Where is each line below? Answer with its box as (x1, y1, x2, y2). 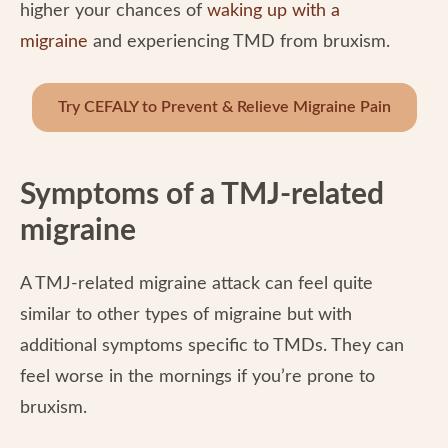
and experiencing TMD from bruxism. (88, 32, 390, 51)
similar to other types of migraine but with (20, 305, 352, 324)
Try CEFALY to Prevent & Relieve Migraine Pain (57, 98, 391, 115)
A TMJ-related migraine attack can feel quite (20, 274, 373, 293)
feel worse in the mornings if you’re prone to (20, 367, 375, 386)
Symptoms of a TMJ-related (20, 179, 384, 210)
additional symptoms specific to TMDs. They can (20, 336, 404, 355)
